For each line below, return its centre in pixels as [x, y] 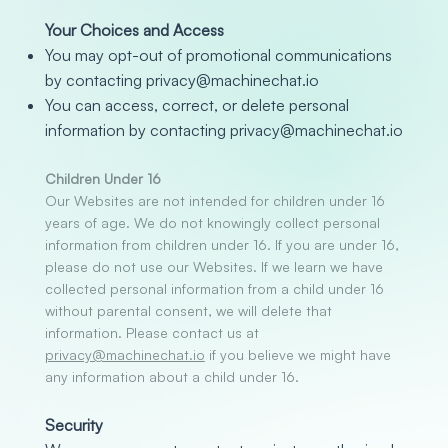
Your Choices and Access [134, 29]
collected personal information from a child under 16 [214, 288]
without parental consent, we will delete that [188, 310]
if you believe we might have [297, 354]
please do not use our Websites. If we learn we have [213, 266]
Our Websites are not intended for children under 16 [214, 200]
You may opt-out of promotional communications [218, 54]
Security [73, 424]
